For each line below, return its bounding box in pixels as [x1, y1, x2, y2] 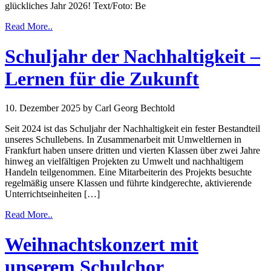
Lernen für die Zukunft [5, 67, 199, 90]
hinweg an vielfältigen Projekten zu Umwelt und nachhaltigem [5, 156, 243, 167]
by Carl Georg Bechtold [83, 103, 175, 114]
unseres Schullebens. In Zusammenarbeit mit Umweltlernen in [5, 134, 241, 145]
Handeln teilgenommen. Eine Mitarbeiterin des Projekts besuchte [5, 167, 252, 178]
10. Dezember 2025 [5, 103, 80, 114]
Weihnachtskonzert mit [5, 233, 198, 255]
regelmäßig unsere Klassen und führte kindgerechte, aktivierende [5, 178, 252, 189]
